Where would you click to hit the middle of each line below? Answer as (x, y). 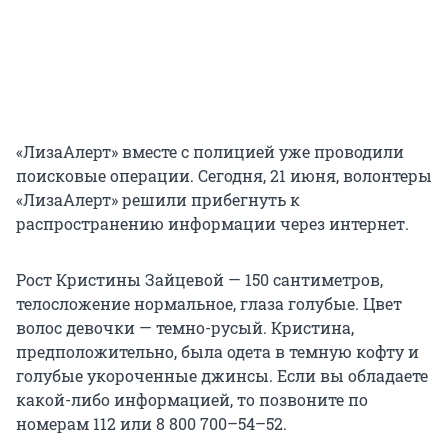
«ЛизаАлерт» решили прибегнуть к (158, 200)
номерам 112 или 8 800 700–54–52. (151, 424)
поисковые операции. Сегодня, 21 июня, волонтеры (224, 176)
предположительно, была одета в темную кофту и (217, 352)
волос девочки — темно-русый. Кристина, (185, 328)
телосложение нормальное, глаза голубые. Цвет (209, 304)
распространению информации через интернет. (212, 224)
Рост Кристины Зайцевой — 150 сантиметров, (199, 280)
